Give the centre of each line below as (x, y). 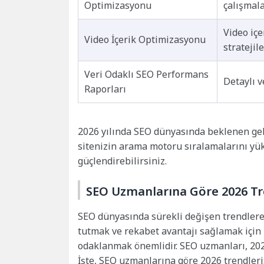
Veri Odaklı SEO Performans (146, 75)
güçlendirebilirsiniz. (122, 161)
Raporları (105, 89)
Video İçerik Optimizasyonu (145, 40)
